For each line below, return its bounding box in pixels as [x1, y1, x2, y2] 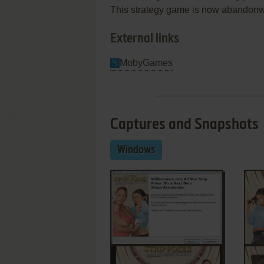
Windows [117, 145, 155, 156]
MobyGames [120, 58, 173, 68]
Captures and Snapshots [110, 117, 259, 133]
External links [110, 32, 179, 45]
